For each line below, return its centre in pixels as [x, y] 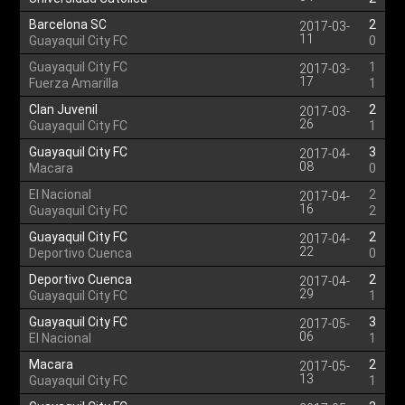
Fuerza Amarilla [74, 83]
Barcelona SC [68, 24]
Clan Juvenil [64, 109]
